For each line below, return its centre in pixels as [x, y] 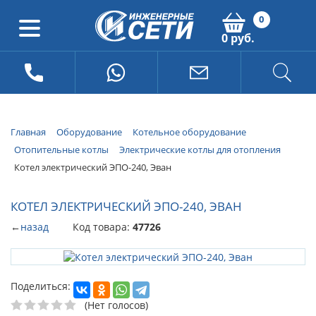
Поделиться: [41, 286]
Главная [28, 132]
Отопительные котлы [61, 149]
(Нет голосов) [116, 305]
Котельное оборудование [189, 132]
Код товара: [103, 227]
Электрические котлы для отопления [200, 149]
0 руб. [238, 38]
